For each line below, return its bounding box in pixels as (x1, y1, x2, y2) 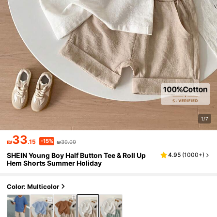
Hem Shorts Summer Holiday (7, 159, 102, 168)
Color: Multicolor (7, 182, 60, 190)
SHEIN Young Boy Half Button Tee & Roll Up (7, 151, 146, 160)
